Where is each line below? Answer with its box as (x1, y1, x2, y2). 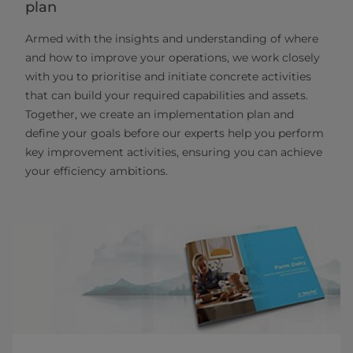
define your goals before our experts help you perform (25, 125, 324, 140)
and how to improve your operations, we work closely (25, 50, 320, 65)
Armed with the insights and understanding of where (25, 31, 318, 46)
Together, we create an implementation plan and (25, 106, 294, 121)
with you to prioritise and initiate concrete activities (25, 69, 311, 84)
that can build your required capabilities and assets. (25, 87, 308, 102)
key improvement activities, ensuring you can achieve (25, 144, 322, 159)
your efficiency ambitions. (25, 163, 168, 178)
